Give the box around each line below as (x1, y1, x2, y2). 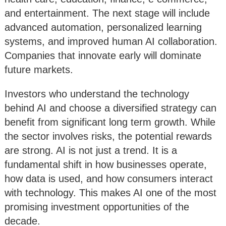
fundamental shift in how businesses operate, (5, 159, 207, 171)
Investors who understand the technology (5, 88, 189, 100)
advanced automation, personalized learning (5, 22, 202, 33)
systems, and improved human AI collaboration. (5, 36, 217, 47)
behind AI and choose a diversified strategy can (5, 102, 216, 114)
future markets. (5, 64, 73, 76)
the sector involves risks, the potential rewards (5, 131, 212, 142)
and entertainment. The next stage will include (5, 8, 210, 19)
